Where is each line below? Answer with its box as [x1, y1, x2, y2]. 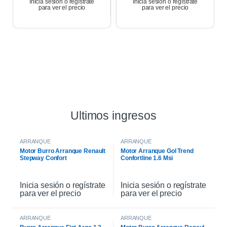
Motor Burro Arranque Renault [20, 147, 106, 155]
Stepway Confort [20, 155, 67, 162]
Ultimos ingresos [70, 109, 157, 123]
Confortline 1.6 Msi [121, 155, 173, 162]
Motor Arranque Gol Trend [121, 147, 194, 155]
